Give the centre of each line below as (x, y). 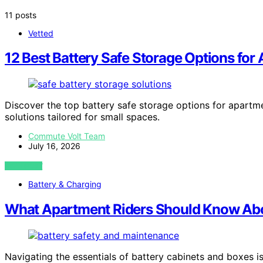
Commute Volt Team (67, 136)
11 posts (21, 15)
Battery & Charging (65, 184)
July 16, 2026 (54, 146)
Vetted (41, 33)
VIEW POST (24, 166)
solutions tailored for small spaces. (82, 117)
